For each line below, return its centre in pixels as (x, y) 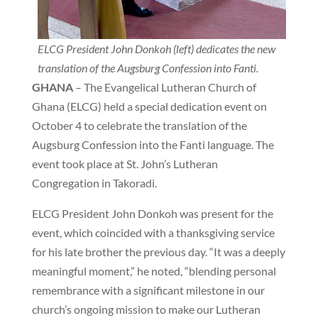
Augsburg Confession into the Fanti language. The (153, 145)
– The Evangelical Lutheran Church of (164, 87)
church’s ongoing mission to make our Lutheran (146, 309)
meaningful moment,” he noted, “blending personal (154, 271)
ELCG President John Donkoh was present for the (152, 214)
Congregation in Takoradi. (94, 183)
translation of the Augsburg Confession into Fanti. (148, 68)
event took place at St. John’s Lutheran (125, 164)
